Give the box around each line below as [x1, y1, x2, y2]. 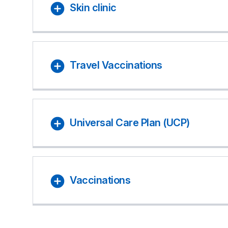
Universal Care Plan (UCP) [70, 117, 190, 129]
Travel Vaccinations [70, 59, 162, 71]
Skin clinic [70, 2, 117, 14]
